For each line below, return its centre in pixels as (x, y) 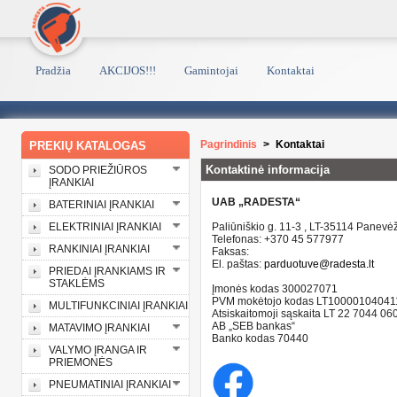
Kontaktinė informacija (268, 170)
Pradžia (53, 70)
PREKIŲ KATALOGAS (88, 146)
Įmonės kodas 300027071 (275, 289)
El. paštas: (238, 265)
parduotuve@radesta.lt (319, 265)
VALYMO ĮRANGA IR (98, 350)
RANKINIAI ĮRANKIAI (99, 249)
